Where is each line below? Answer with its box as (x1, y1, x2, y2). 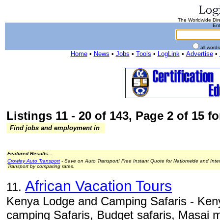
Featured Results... (7, 151, 53, 156)
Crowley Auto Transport (7, 158, 60, 164)
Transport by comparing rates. (7, 164, 75, 169)
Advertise (186, 50, 213, 57)
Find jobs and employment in (8, 124, 102, 132)
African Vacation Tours (25, 178, 172, 194)
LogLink (157, 50, 180, 57)
